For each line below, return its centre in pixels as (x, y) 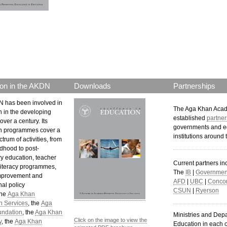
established (190, 118)
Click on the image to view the (110, 220)
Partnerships (194, 86)
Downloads (92, 86)
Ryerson (207, 191)
